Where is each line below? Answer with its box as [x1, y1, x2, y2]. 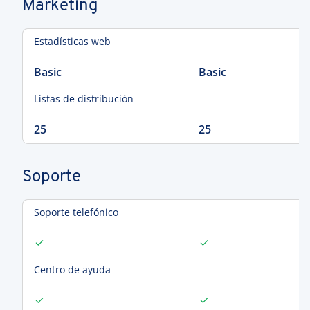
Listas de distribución [34, 92, 134, 105]
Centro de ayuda [34, 263, 111, 276]
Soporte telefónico [34, 206, 118, 219]
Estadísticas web [34, 35, 111, 48]
